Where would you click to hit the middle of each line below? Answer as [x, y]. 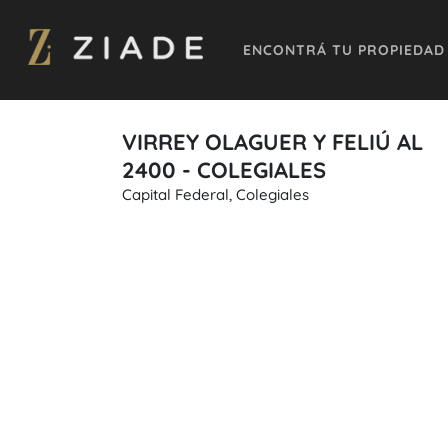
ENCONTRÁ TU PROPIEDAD [344, 49]
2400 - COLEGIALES [224, 170]
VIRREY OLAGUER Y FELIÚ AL [272, 142]
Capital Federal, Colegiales [215, 194]
